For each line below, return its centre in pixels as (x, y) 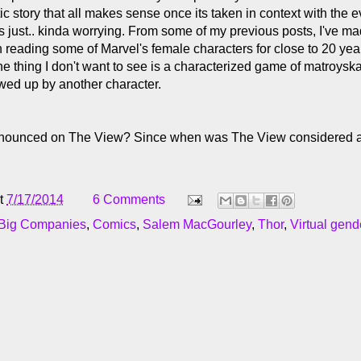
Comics (114, 224)
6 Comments (129, 199)
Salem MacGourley (197, 224)
